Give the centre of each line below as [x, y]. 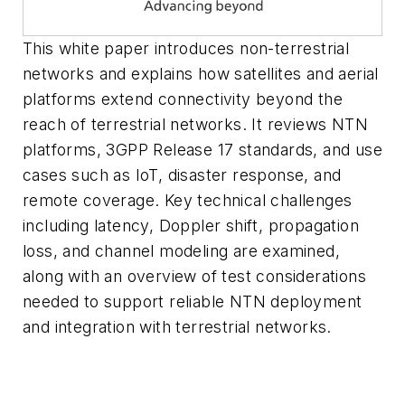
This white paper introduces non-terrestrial [186, 48]
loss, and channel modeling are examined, [181, 251]
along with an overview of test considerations [194, 276]
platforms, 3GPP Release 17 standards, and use [202, 150]
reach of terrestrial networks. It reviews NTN [195, 124]
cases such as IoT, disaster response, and [182, 175]
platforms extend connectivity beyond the [183, 99]
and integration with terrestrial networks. [177, 327]
